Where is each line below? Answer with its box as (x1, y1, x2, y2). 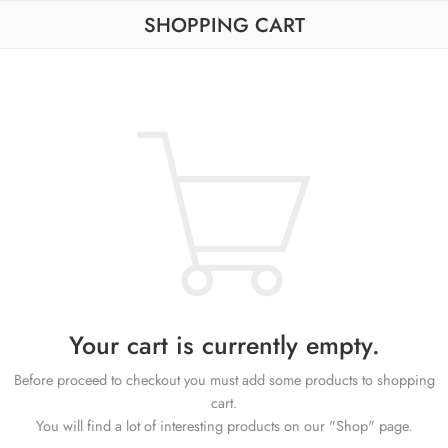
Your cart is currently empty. (68, 327, 380, 363)
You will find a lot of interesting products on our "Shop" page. (36, 415, 412, 436)
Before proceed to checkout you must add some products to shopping (13, 369, 435, 390)
